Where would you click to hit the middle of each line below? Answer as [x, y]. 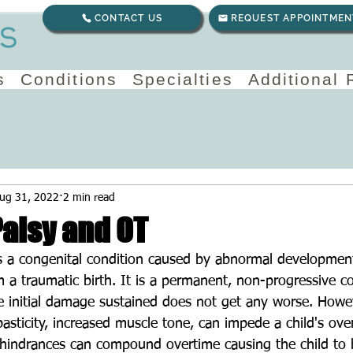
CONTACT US [128, 18]
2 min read [89, 197]
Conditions [69, 79]
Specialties [182, 79]
